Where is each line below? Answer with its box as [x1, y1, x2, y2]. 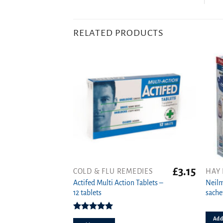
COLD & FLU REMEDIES [73, 167, 153, 175]
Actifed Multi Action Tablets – [73, 178, 163, 187]
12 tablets [73, 188, 102, 197]
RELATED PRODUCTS [73, 28, 163, 38]
